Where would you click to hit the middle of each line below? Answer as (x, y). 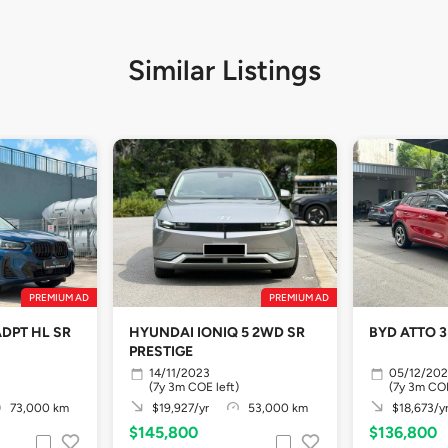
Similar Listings (224, 70)
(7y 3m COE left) (194, 386)
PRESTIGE (161, 351)
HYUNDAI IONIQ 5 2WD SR (217, 332)
